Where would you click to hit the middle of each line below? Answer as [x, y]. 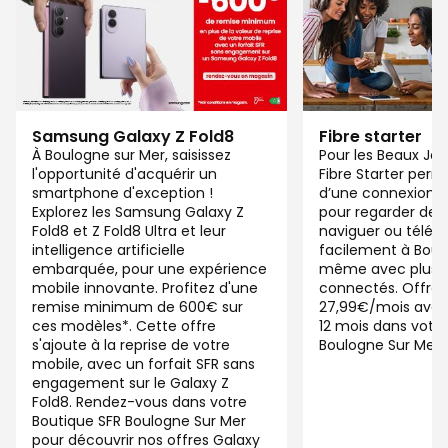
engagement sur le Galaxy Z [130, 383]
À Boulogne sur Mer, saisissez [131, 155]
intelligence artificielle [108, 250]
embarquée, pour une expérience [149, 269]
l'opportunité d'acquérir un [124, 174]
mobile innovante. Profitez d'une [145, 288]
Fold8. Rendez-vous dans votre [139, 402]
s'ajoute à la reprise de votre [131, 345]
